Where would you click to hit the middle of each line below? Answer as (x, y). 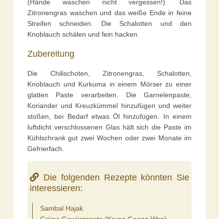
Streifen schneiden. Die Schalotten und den (109, 23)
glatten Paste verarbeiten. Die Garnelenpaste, (109, 95)
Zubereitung (51, 54)
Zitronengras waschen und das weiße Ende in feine (109, 12)
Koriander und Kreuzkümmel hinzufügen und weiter (109, 106)
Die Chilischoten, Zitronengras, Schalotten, (109, 74)
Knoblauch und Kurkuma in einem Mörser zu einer (109, 84)
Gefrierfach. (45, 149)
